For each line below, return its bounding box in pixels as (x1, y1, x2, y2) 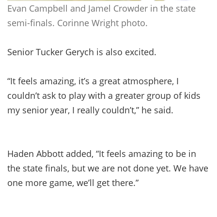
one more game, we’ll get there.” (7, 176, 139, 188)
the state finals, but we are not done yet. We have (7, 162, 208, 174)
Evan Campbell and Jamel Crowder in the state (7, 2, 196, 14)
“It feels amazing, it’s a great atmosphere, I (7, 75, 179, 87)
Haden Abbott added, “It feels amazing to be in (7, 147, 196, 159)
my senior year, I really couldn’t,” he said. (7, 104, 173, 116)
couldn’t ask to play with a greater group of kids (7, 89, 201, 101)
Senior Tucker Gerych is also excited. (7, 46, 156, 58)
